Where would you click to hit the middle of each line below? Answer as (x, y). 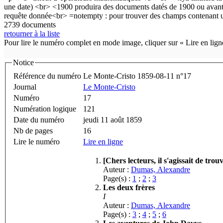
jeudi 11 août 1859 (112, 119)
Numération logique (45, 109)
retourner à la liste (32, 34)
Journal (25, 87)
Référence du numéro (47, 76)
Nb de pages (33, 130)
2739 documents (30, 25)
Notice (23, 62)
